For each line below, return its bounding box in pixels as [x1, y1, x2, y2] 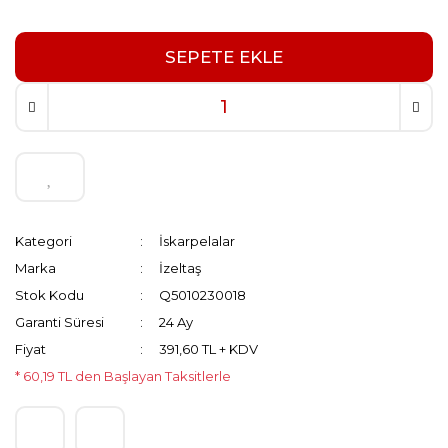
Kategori [15, 233, 72, 249]
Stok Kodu [15, 287, 84, 303]
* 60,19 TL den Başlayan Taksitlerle [15, 368, 231, 384]
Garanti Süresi [15, 314, 104, 330]
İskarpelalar [159, 233, 236, 249]
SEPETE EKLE [165, 46, 283, 67]
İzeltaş [159, 260, 202, 276]
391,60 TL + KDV [159, 341, 259, 357]
